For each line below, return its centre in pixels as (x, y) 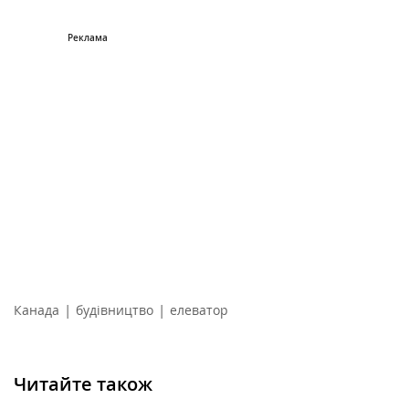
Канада (37, 309)
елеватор (199, 309)
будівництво (115, 309)
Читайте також (83, 383)
